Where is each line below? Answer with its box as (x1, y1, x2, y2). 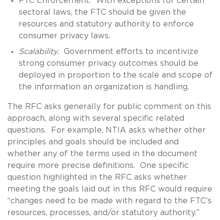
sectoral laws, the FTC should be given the (18, 8, 186, 16)
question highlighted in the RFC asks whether (7, 173, 187, 181)
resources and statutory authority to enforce (18, 20, 194, 28)
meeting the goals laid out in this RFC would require (7, 185, 212, 193)
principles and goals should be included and (7, 137, 179, 146)
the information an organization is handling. (18, 82, 189, 91)
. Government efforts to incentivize (57, 47, 198, 55)
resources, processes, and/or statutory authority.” (7, 208, 199, 217)
